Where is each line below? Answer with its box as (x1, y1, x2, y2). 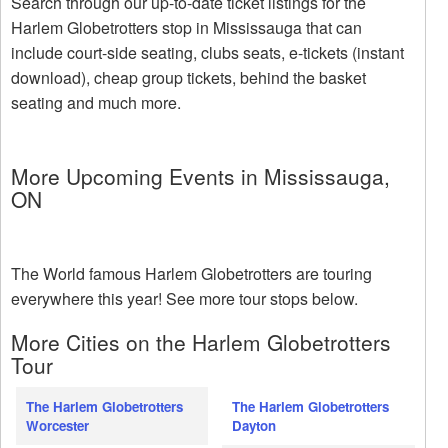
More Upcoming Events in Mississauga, (11, 161, 390, 192)
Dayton (232, 416, 277, 436)
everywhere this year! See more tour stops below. (11, 287, 358, 311)
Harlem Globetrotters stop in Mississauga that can (11, 16, 362, 40)
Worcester (26, 416, 89, 436)
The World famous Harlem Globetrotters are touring (11, 262, 372, 286)
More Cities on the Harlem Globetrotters (11, 327, 391, 358)
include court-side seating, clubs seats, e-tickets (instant (11, 41, 404, 65)
